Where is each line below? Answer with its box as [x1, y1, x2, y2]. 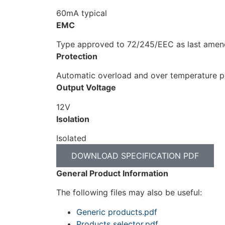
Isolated [56, 133, 86, 144]
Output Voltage [56, 82, 116, 93]
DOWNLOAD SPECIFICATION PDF [71, 151, 199, 161]
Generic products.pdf [76, 206, 157, 217]
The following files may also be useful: [56, 187, 202, 198]
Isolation [56, 114, 89, 124]
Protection [56, 51, 97, 61]
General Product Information [56, 168, 168, 179]
